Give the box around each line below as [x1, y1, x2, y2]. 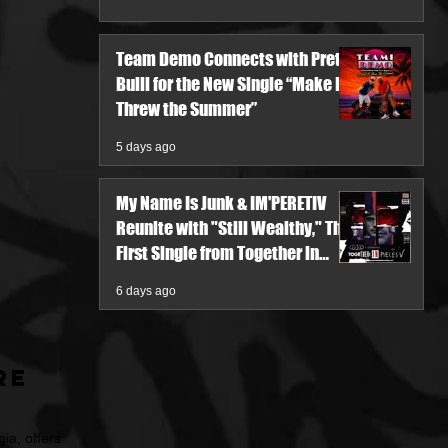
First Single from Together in [116, 242, 319, 264]
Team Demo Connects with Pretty [116, 48, 355, 70]
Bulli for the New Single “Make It [116, 73, 346, 95]
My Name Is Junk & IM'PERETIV [116, 192, 326, 214]
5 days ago [116, 140, 176, 154]
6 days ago [116, 284, 176, 298]
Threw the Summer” [116, 98, 257, 120]
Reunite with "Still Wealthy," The [116, 217, 351, 239]
